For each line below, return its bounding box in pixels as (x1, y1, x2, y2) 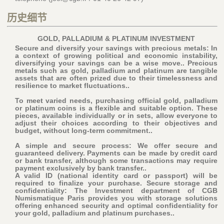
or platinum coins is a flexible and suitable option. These (14, 104, 218, 112)
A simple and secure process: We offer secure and (14, 141, 218, 150)
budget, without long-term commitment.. (14, 126, 152, 135)
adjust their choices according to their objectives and (14, 119, 218, 127)
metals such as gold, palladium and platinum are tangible (14, 66, 218, 75)
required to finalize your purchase (14, 179, 140, 187)
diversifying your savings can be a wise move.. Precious (14, 59, 218, 67)
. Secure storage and (139, 179, 218, 187)
